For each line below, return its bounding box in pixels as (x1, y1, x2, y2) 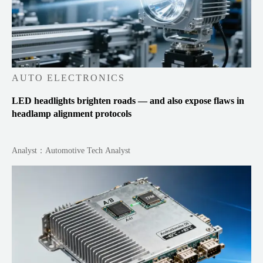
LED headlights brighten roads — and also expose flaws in (12, 95, 245, 106)
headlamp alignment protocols (12, 108, 132, 119)
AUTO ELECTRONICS (12, 72, 126, 83)
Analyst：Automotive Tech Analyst (12, 146, 131, 155)
